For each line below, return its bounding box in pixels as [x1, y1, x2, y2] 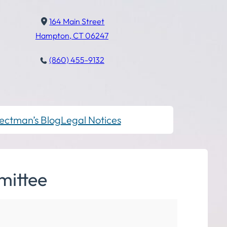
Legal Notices [60, 113, 121, 127]
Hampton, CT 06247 [35, 30, 108, 41]
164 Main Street [49, 16, 105, 26]
